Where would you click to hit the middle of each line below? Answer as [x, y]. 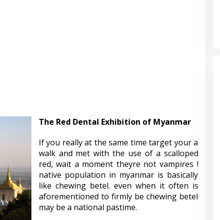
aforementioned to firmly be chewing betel [118, 196]
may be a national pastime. [88, 207]
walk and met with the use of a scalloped [118, 153]
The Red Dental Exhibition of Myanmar [115, 122]
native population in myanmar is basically [118, 175]
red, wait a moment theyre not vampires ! [118, 164]
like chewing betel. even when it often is [118, 186]
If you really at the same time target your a [118, 142]
